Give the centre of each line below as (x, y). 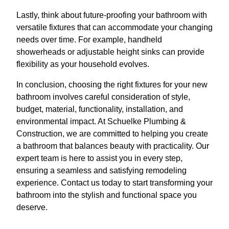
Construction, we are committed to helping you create (112, 134)
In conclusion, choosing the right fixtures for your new (112, 85)
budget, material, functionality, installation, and (100, 109)
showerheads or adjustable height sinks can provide (110, 52)
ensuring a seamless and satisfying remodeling (101, 170)
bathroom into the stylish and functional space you (107, 195)
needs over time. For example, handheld (89, 40)
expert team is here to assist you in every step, (99, 158)
